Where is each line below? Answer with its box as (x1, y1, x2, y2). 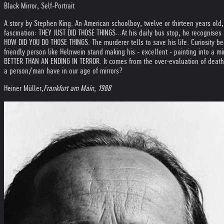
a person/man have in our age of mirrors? (4, 66, 122, 75)
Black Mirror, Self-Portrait (4, 1, 74, 10)
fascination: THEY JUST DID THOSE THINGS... (4, 28, 121, 37)
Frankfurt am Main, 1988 (43, 84, 111, 92)
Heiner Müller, (4, 84, 43, 92)
